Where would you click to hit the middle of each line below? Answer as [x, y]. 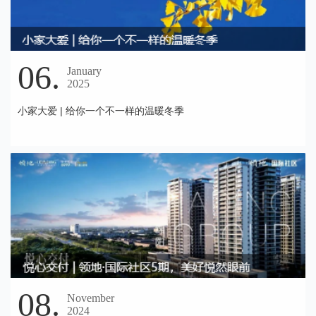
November [91, 298]
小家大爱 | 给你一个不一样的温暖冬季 [101, 111]
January [84, 71]
